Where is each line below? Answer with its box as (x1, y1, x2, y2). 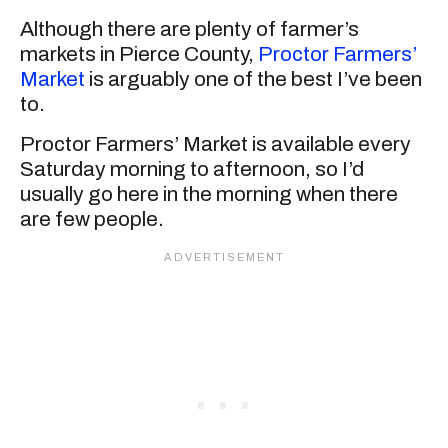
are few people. (20, 207, 164, 230)
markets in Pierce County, (20, 43, 258, 66)
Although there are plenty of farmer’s (20, 18, 359, 41)
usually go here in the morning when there (20, 182, 398, 205)
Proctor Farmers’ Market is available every (20, 132, 411, 155)
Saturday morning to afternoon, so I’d (20, 157, 364, 180)
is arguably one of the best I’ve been (85, 68, 422, 91)
